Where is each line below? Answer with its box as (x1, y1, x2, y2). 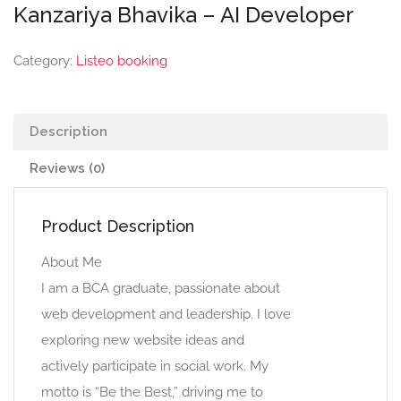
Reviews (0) (30, 160, 105, 176)
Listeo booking (76, 53, 167, 69)
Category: (13, 53, 76, 69)
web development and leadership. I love (41, 306, 291, 322)
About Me (41, 254, 102, 270)
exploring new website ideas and (41, 332, 244, 348)
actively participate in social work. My (41, 358, 269, 374)
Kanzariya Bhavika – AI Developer (13, 2, 354, 28)
